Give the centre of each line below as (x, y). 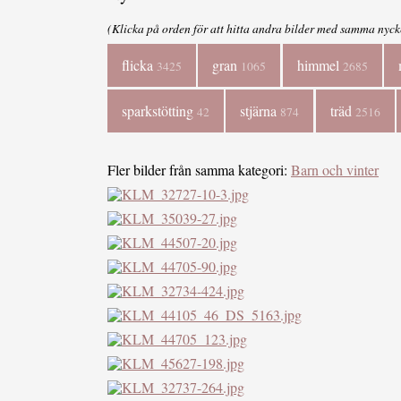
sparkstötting (159, 110)
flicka (139, 65)
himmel (320, 65)
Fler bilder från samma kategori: (199, 169)
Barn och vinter (335, 169)
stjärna (260, 110)
